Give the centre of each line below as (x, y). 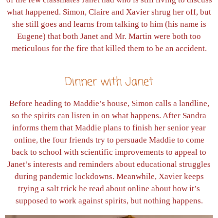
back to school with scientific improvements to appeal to (109, 152)
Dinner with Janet (109, 82)
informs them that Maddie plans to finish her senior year (109, 127)
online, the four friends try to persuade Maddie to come (109, 140)
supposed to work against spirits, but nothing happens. (109, 200)
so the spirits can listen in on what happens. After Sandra (109, 115)
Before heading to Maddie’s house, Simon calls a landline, (109, 103)
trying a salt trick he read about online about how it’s (109, 188)
